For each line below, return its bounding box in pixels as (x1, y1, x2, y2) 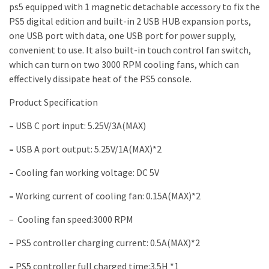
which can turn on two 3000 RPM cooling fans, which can (9, 58, 239, 71)
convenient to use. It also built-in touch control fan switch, (9, 44, 251, 56)
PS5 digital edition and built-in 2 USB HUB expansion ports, (9, 15, 251, 28)
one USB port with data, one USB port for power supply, (9, 29, 236, 42)
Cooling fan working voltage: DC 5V (16, 166, 159, 179)
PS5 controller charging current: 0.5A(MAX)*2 (16, 237, 200, 249)
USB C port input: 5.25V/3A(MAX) (16, 119, 146, 132)
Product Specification (9, 96, 98, 109)
